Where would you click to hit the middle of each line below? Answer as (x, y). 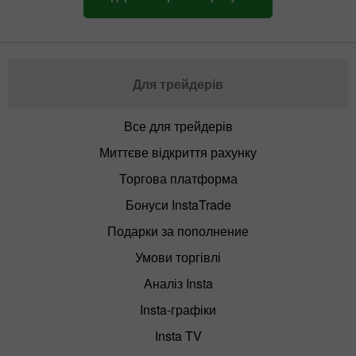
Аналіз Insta (178, 284)
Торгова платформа (178, 179)
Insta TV (178, 336)
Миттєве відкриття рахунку (178, 153)
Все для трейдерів (178, 126)
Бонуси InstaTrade (178, 205)
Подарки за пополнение (178, 231)
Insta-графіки (178, 310)
